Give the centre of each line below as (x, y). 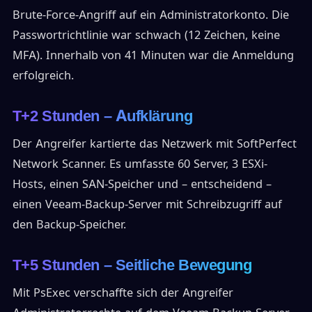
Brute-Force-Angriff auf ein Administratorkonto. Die (150, 15)
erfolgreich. (43, 76)
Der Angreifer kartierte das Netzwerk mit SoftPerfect (154, 144)
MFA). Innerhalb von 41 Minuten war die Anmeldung (153, 55)
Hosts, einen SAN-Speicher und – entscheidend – (142, 184)
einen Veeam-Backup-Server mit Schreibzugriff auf (147, 204)
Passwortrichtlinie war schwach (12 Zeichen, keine (146, 35)
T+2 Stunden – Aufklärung (102, 116)
